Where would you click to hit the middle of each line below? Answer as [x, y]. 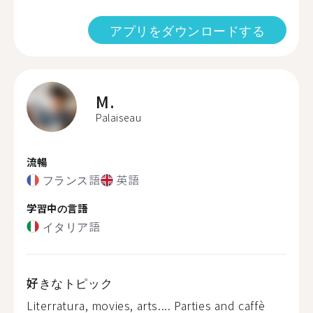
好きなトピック [70, 282]
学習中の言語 [57, 208]
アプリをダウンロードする [187, 30]
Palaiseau [119, 117]
